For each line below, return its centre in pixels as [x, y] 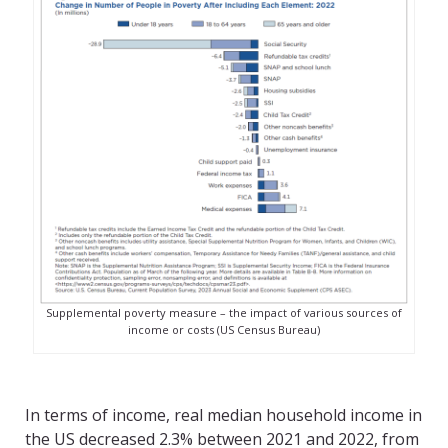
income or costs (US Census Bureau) [223, 330]
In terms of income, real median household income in [223, 415]
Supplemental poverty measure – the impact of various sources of [223, 313]
